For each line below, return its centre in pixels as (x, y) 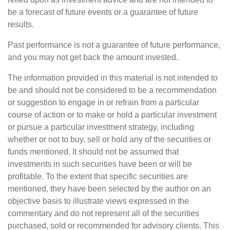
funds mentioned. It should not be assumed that (93, 151)
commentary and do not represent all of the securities (103, 213)
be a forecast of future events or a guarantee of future (103, 12)
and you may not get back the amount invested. (93, 57)
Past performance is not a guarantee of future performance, (114, 45)
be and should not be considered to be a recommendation (112, 90)
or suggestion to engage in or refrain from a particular (103, 102)
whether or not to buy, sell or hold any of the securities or (109, 139)
